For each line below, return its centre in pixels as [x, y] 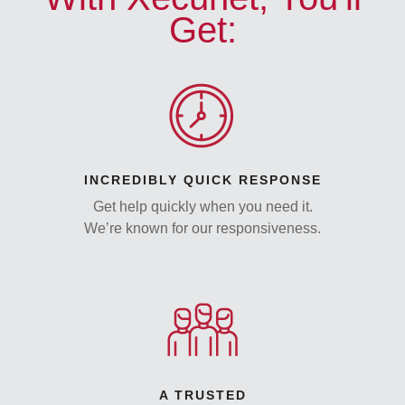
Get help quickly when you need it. [202, 207]
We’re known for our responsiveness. [202, 229]
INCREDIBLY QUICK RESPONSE [202, 180]
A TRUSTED [202, 396]
